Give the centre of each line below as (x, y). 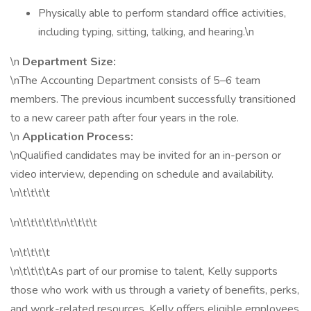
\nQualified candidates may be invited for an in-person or (146, 155)
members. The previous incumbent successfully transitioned (153, 99)
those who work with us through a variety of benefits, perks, (155, 290)
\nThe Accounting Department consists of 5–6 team (135, 81)
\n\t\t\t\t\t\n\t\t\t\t (54, 223)
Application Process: (78, 137)
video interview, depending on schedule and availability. (142, 174)
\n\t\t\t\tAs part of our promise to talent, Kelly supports (144, 271)
